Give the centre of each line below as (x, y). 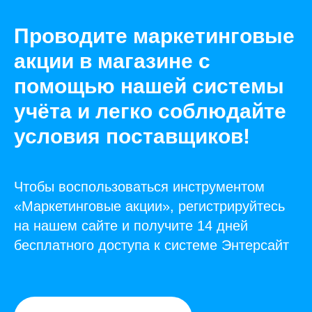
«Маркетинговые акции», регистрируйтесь (149, 206)
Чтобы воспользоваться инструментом (139, 187)
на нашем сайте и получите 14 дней (131, 226)
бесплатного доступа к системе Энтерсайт (151, 245)
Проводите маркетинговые (154, 36)
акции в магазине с (112, 61)
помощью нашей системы (149, 86)
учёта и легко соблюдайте (150, 111)
